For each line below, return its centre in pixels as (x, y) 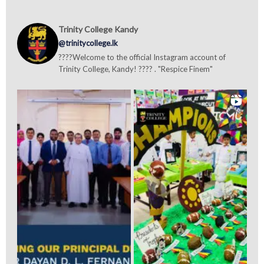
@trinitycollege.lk (88, 43)
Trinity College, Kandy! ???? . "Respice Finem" (136, 69)
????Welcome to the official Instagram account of (142, 57)
